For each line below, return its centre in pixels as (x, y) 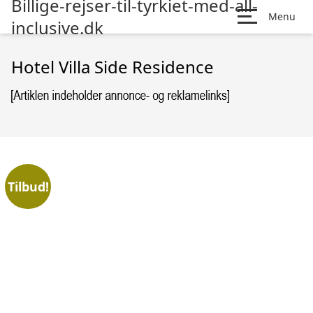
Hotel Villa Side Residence (112, 67)
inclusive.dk (57, 28)
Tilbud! (28, 186)
